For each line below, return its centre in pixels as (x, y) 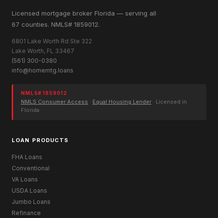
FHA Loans (27, 157)
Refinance (26, 213)
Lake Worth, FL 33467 (43, 51)
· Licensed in (169, 101)
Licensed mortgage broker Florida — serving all (84, 13)
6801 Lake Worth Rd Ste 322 (52, 41)
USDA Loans (29, 191)
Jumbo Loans (31, 202)
